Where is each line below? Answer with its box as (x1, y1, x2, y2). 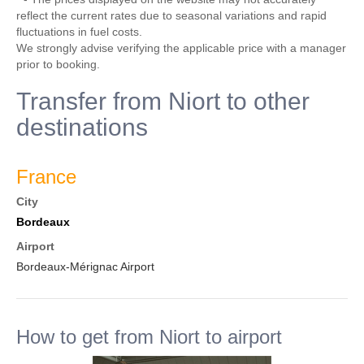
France (16, 166, 76, 188)
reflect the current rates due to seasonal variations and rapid (16, 9, 327, 22)
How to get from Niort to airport (16, 326, 282, 348)
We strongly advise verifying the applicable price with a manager (16, 41, 346, 54)
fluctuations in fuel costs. (16, 25, 142, 38)
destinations (16, 114, 148, 141)
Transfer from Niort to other (16, 88, 310, 115)
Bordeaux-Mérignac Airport (16, 260, 154, 273)
